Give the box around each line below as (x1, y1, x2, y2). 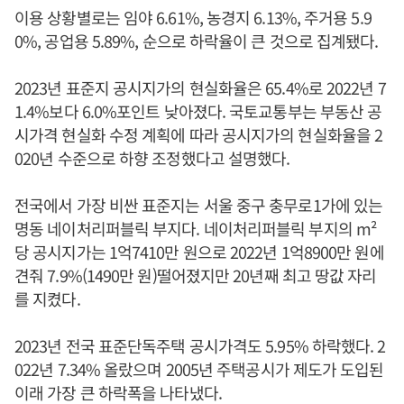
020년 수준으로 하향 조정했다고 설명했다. (14, 146, 290, 170)
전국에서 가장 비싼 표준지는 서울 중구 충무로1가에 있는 (14, 193, 383, 216)
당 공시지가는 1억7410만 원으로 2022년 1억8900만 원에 (14, 240, 384, 263)
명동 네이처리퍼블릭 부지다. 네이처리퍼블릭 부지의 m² (14, 216, 376, 240)
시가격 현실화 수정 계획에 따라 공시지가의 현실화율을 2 (14, 123, 383, 146)
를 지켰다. (14, 287, 80, 310)
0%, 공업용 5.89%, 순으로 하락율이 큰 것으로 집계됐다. (14, 29, 382, 52)
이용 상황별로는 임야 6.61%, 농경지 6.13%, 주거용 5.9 (14, 5, 372, 29)
